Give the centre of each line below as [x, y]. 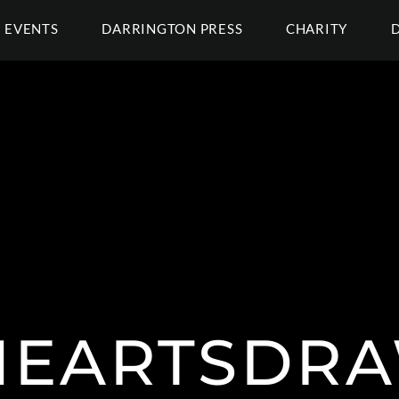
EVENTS [32, 28]
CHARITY [317, 28]
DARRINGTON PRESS [172, 28]
